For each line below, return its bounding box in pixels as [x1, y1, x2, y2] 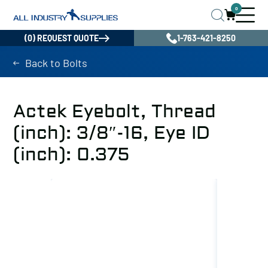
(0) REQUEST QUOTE [25, 33, 99, 43]
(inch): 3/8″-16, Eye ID [13, 122, 210, 144]
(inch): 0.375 [13, 144, 129, 166]
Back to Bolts [25, 56, 87, 69]
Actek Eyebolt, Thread [13, 100, 216, 123]
